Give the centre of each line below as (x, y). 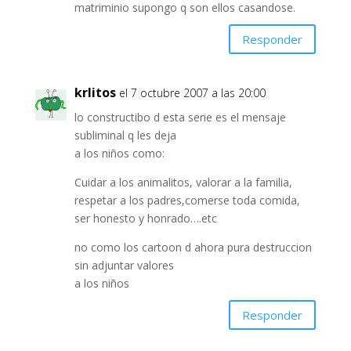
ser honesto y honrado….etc (145, 219)
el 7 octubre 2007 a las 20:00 (192, 93)
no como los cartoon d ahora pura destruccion (193, 248)
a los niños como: (119, 154)
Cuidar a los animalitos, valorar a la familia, (183, 183)
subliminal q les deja (125, 136)
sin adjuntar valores (124, 266)
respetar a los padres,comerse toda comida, (187, 201)
